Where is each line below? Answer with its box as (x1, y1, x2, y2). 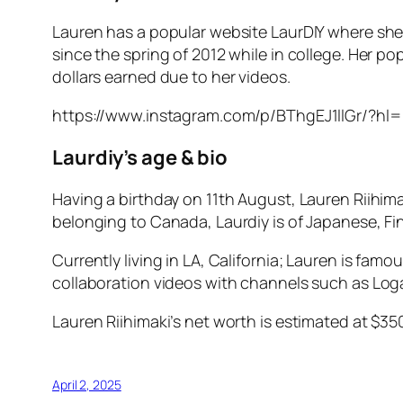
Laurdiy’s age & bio (52, 143, 228, 171)
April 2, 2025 (52, 375, 121, 393)
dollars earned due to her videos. (52, 65, 291, 87)
